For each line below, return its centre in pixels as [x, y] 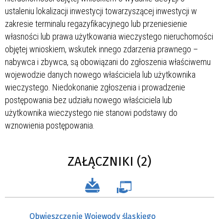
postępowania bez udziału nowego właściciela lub [88, 100]
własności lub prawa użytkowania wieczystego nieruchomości [109, 36]
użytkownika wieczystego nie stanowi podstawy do [91, 112]
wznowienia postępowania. [50, 125]
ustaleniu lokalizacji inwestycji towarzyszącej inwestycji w [101, 11]
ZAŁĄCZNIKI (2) [109, 161]
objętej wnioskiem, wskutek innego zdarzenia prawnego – [101, 49]
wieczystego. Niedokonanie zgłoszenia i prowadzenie [95, 87]
